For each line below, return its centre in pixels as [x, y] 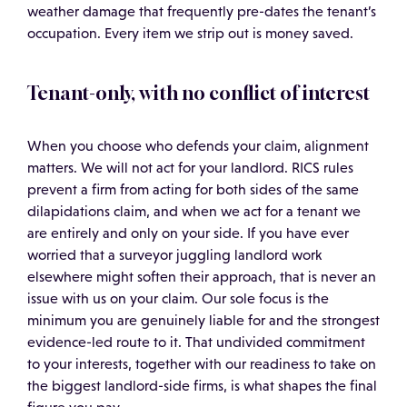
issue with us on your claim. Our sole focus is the [178, 299]
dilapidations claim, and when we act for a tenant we [194, 212]
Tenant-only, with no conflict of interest [199, 94]
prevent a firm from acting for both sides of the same [193, 190]
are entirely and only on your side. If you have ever [188, 233]
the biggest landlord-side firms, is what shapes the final [202, 386]
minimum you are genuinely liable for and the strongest [203, 321]
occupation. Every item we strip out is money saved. [190, 34]
